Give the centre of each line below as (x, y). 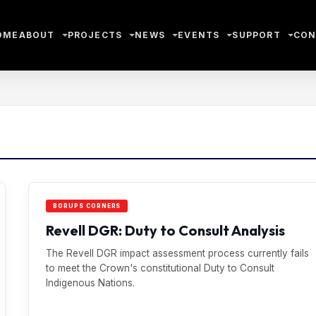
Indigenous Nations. (90, 283)
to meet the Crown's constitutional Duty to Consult (160, 268)
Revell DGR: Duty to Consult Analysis (165, 230)
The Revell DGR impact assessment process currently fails (177, 253)
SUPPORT (256, 35)
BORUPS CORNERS (87, 206)
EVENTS (199, 35)
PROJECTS (95, 35)
